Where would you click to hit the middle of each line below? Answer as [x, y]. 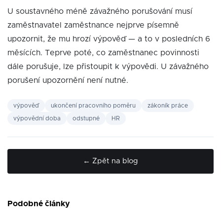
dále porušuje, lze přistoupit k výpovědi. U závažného [108, 67]
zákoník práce [168, 106]
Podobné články [39, 204]
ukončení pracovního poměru [93, 106]
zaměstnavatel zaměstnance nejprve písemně [93, 25]
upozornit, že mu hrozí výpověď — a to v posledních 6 [109, 39]
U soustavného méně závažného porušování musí [100, 11]
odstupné [86, 118]
